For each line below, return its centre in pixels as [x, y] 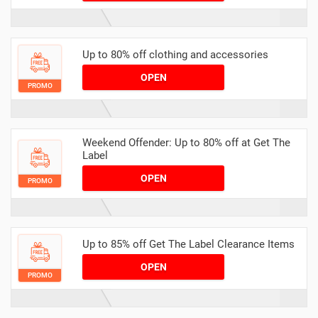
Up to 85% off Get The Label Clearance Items [188, 244]
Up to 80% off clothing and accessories [175, 54]
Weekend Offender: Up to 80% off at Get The [186, 143]
